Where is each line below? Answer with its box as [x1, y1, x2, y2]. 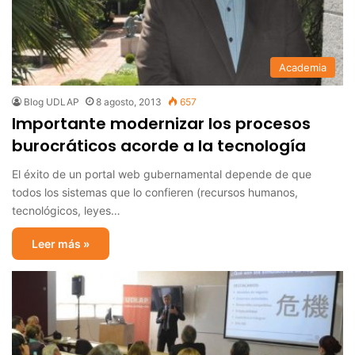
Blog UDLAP [24, 95, 79, 108]
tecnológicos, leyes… [12, 203, 120, 217]
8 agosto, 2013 [96, 95, 162, 108]
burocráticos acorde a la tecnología [12, 134, 306, 157]
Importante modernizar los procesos [12, 112, 311, 135]
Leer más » [32, 236, 90, 250]
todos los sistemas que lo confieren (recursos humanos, [12, 185, 298, 199]
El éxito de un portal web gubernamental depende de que [12, 166, 311, 181]
